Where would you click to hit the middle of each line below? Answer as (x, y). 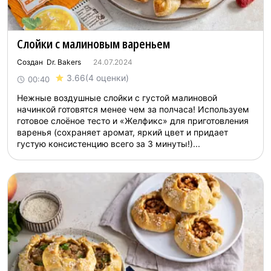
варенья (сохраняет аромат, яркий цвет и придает (122, 132)
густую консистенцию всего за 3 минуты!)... (109, 144)
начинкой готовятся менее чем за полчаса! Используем (133, 109)
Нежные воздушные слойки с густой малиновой (117, 98)
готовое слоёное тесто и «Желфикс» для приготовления (133, 121)
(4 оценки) (107, 78)
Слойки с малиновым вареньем (93, 44)
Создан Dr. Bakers (49, 62)
